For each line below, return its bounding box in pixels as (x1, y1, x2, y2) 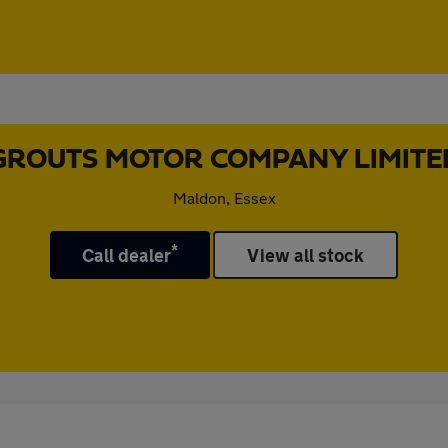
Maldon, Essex (172, 188, 276, 207)
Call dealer (81, 244, 172, 266)
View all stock (247, 244, 365, 266)
